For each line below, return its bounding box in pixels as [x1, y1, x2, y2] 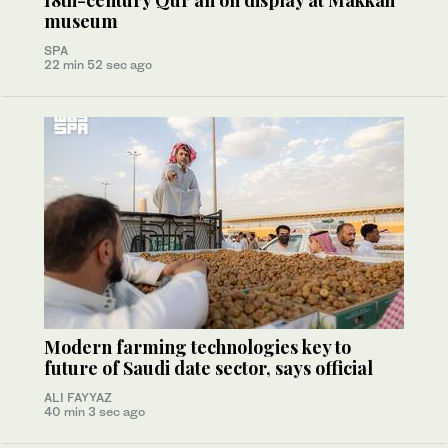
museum [44, 9, 118, 34]
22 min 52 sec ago [44, 57, 152, 73]
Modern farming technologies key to [44, 335, 351, 360]
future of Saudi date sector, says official [44, 356, 373, 381]
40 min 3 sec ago [44, 404, 145, 420]
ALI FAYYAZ [44, 390, 112, 406]
